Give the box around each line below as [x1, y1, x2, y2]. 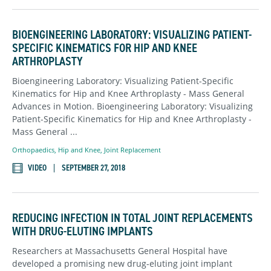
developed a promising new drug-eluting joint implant [12, 258, 232, 270]
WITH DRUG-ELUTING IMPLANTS [12, 223, 153, 240]
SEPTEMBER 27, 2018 [62, 162, 125, 174]
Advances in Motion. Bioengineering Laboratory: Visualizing [12, 100, 253, 112]
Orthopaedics [12, 145, 54, 154]
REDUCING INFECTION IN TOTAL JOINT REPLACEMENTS [12, 210, 253, 226]
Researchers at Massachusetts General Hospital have [12, 245, 227, 257]
